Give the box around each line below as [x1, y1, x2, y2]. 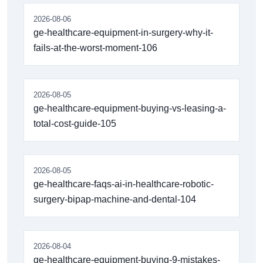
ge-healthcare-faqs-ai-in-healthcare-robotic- [33, 178, 214, 189]
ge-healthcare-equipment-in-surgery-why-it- [33, 27, 213, 38]
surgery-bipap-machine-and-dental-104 [33, 194, 196, 204]
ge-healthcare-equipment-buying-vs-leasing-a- [33, 103, 226, 113]
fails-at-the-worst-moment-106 [33, 42, 157, 53]
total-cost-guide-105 [33, 118, 116, 129]
